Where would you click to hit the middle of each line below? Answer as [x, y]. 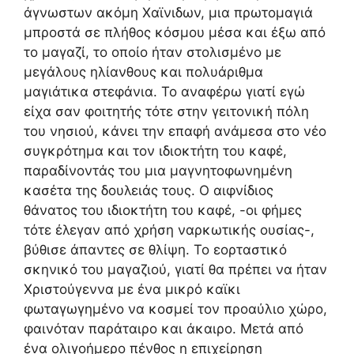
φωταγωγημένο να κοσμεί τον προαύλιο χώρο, [175, 309]
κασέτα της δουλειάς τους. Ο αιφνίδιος [149, 190]
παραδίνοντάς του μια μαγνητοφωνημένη [158, 170]
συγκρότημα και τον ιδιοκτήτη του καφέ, [155, 151]
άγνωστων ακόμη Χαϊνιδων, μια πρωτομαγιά [168, 12]
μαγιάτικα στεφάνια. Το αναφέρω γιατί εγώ [164, 91]
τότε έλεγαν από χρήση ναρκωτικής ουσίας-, [169, 230]
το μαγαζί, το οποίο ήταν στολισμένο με [153, 52]
